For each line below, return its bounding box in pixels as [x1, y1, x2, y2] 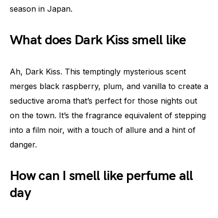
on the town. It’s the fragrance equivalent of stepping [10, 110, 206, 121]
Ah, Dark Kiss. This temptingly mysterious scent [10, 67, 186, 77]
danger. [10, 140, 37, 150]
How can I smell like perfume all [10, 168, 193, 184]
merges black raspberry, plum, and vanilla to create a [10, 81, 208, 91]
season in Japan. [10, 4, 73, 14]
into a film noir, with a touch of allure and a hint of [10, 125, 196, 135]
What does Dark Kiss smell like [10, 32, 186, 49]
